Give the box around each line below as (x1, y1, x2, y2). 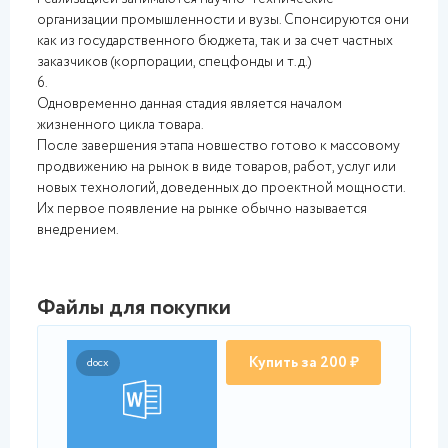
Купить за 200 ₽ (248, 351, 359, 374)
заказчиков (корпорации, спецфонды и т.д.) (37, 52, 311, 72)
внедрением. (37, 220, 119, 240)
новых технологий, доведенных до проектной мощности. (37, 178, 405, 198)
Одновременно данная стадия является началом (37, 94, 342, 114)
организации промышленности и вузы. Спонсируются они (37, 10, 409, 30)
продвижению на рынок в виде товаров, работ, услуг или (37, 157, 396, 177)
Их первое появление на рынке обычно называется (37, 199, 367, 219)
